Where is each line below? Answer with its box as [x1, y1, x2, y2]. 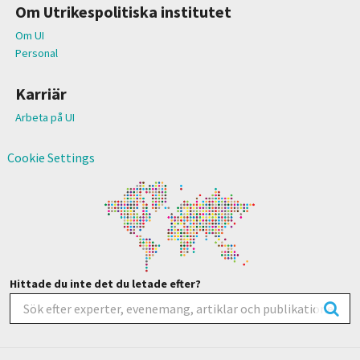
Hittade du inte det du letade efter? [9, 276, 201, 292]
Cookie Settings [6, 149, 95, 166]
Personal [14, 46, 58, 61]
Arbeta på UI [14, 110, 75, 125]
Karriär [14, 84, 67, 104]
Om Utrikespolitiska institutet [14, 2, 231, 22]
